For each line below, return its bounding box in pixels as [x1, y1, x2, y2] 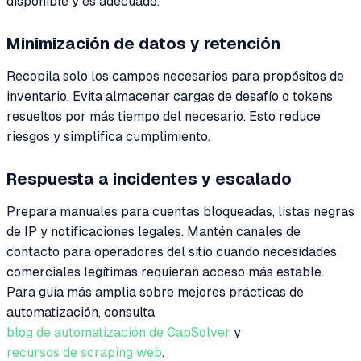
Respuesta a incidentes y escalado [6, 169, 292, 188]
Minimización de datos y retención [6, 34, 280, 52]
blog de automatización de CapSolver [6, 324, 230, 340]
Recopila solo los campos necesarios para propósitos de [6, 68, 344, 84]
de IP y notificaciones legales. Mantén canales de [6, 223, 301, 239]
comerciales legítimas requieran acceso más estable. [6, 263, 324, 280]
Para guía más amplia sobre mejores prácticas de [6, 284, 304, 300]
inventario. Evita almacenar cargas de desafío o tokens [6, 88, 333, 104]
